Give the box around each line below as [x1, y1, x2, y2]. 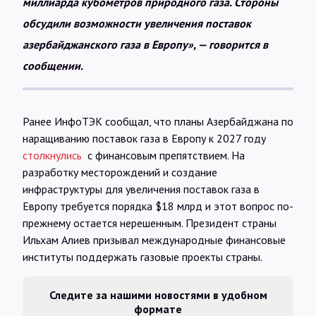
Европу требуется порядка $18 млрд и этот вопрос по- [23, 198, 293, 213]
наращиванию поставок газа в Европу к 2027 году [23, 130, 266, 145]
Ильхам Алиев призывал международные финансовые [23, 232, 286, 247]
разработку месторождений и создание [23, 164, 217, 179]
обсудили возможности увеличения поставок [23, 16, 251, 30]
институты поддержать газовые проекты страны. [23, 249, 262, 264]
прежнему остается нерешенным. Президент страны [23, 215, 276, 230]
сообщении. [23, 58, 83, 73]
